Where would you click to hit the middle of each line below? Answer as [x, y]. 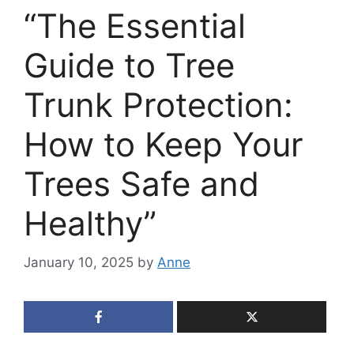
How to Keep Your [164, 145]
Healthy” [90, 224]
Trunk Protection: [158, 105]
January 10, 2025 [79, 262]
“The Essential [135, 26]
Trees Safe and [141, 184]
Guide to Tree [129, 66]
